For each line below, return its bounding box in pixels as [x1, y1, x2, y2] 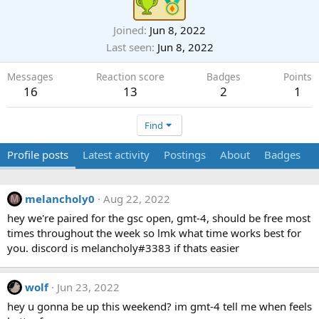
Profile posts [7, 147, 68, 162]
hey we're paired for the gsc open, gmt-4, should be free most [7, 210, 310, 225]
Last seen [105, 39, 152, 54]
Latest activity [83, 147, 150, 162]
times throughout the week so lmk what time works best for [7, 225, 301, 240]
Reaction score [95, 69, 164, 83]
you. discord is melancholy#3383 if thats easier [7, 240, 239, 255]
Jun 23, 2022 [57, 279, 120, 294]
